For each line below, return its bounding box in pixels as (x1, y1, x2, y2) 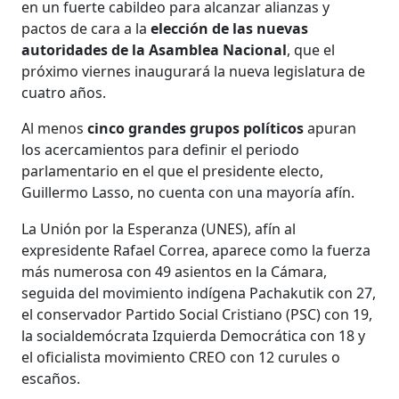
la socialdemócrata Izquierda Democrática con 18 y (21, 325, 366, 346)
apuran (304, 118, 357, 138)
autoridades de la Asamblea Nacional (21, 39, 288, 60)
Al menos (21, 118, 85, 138)
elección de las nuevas (147, 18, 309, 38)
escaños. (21, 368, 81, 388)
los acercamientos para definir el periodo (21, 139, 300, 159)
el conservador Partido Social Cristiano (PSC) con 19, (21, 304, 373, 324)
